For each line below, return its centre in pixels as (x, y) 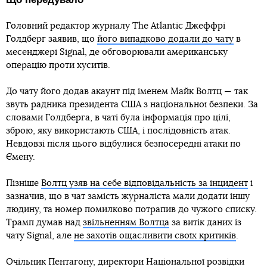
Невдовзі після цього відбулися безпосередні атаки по (123, 144)
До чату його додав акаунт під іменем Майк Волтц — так (127, 91)
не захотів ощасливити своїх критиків (155, 236)
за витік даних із (205, 223)
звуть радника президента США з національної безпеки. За (132, 105)
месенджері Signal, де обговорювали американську (117, 52)
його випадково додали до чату (165, 39)
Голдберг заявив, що (52, 39)
